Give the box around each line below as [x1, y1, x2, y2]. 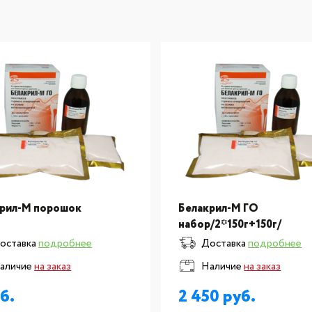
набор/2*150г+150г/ [178, 217, 282, 233]
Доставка [199, 236, 249, 251]
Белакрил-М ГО [178, 201, 259, 217]
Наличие [199, 259, 244, 274]
